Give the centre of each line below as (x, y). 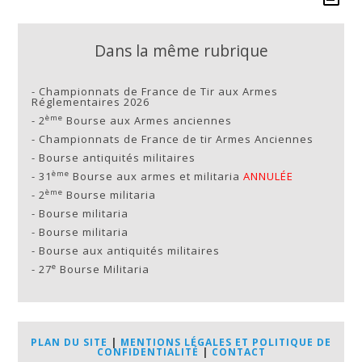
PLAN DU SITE (69, 342)
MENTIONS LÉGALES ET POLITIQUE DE (226, 342)
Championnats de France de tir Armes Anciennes (177, 139)
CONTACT (238, 351)
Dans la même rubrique (181, 50)
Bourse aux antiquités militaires (130, 250)
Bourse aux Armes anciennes (148, 120)
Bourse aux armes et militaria (157, 176)
